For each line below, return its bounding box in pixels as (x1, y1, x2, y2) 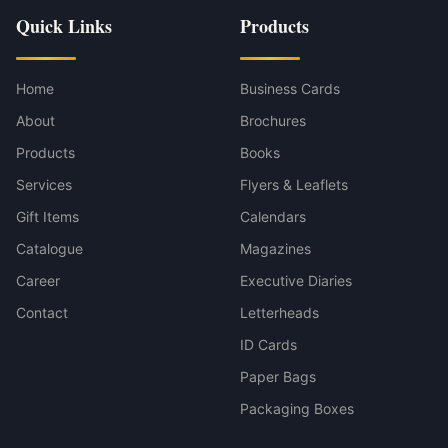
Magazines (240, 239, 311, 257)
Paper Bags (240, 367, 316, 385)
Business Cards (240, 79, 340, 97)
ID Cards (240, 335, 297, 353)
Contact (16, 303, 68, 321)
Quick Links (16, 12, 112, 39)
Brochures (240, 111, 306, 129)
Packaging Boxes (240, 399, 354, 417)
